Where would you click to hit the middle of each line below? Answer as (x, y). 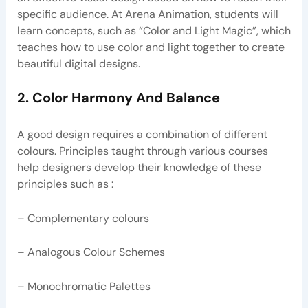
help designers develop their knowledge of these (139, 168)
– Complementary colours (83, 218)
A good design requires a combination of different (142, 135)
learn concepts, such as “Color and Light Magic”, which (154, 30)
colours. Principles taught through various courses (142, 151)
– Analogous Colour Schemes (91, 252)
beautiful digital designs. (78, 63)
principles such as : (65, 184)
